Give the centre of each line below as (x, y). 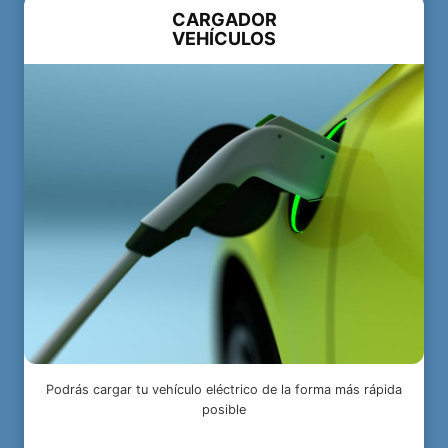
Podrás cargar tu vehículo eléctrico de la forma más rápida (224, 390)
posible (224, 410)
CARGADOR (224, 20)
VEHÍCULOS (224, 39)
